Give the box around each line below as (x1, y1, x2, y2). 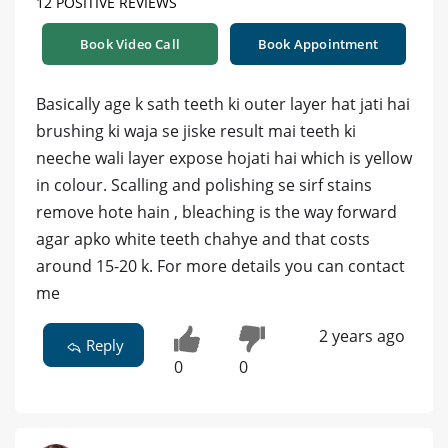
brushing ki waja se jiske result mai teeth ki (36, 119, 356, 142)
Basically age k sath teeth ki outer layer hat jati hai (36, 92, 410, 115)
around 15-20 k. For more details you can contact (36, 254, 405, 277)
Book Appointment (257, 34, 379, 53)
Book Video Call (80, 34, 180, 53)
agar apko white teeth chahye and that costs (36, 227, 370, 250)
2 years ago (318, 324, 405, 347)
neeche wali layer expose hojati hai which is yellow (36, 146, 412, 169)
